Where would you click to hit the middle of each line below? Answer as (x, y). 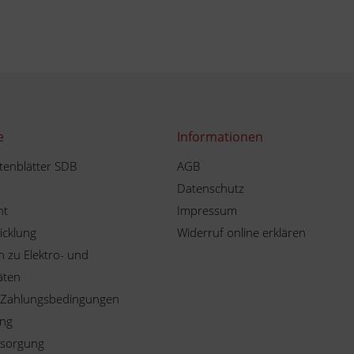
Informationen (220, 137)
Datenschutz (211, 188)
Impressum (207, 210)
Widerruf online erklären (241, 232)
